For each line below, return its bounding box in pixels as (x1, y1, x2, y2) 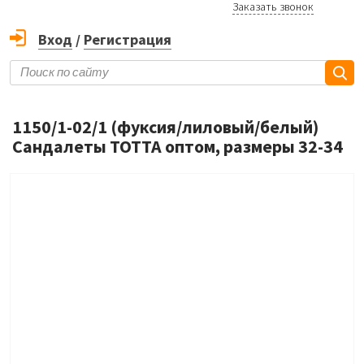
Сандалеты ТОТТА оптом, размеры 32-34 (12, 135, 343, 158)
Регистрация (84, 30, 171, 50)
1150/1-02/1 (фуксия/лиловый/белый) (12, 115, 318, 139)
